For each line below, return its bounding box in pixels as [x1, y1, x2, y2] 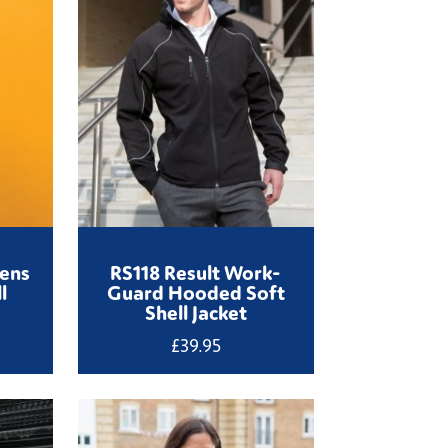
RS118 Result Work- [110, 258, 282, 285]
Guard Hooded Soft [106, 278, 285, 305]
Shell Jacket [144, 298, 247, 325]
